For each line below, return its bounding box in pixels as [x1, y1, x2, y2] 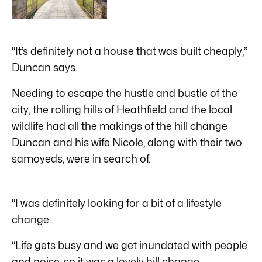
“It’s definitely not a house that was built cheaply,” [12, 44, 247, 57]
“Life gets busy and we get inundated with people [12, 239, 247, 251]
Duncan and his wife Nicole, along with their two [12, 136, 242, 149]
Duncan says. [12, 61, 78, 74]
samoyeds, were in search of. [12, 152, 151, 165]
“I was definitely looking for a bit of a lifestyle [12, 196, 222, 209]
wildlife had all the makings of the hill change [12, 119, 227, 132]
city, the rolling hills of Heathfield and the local [12, 103, 232, 116]
